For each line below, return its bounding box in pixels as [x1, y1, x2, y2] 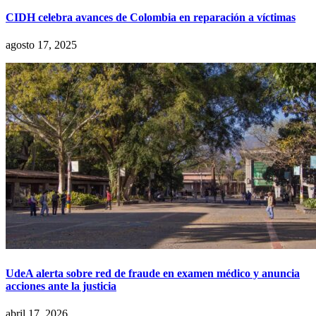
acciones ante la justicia [6, 279, 116, 292]
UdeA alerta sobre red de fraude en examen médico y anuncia [6, 267, 300, 279]
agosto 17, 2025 [6, 39, 77, 51]
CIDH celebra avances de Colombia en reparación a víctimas [6, 11, 296, 24]
